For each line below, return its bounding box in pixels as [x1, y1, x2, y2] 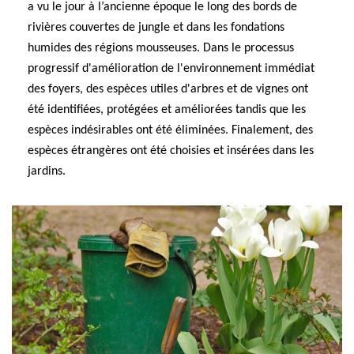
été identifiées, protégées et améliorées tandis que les [28, 104, 306, 116]
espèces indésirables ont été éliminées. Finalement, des [28, 124, 313, 137]
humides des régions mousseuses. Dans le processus [28, 42, 294, 55]
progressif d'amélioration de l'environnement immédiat [28, 62, 314, 75]
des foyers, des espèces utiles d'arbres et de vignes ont [28, 83, 308, 96]
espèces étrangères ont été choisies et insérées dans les [28, 145, 314, 157]
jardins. [28, 165, 66, 178]
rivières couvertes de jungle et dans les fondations [28, 21, 284, 34]
